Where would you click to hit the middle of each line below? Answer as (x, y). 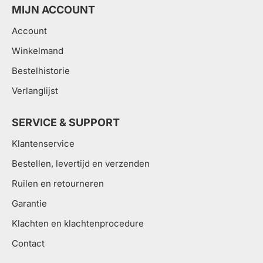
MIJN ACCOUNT (53, 10)
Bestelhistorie (41, 71)
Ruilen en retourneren (58, 183)
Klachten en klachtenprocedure (78, 223)
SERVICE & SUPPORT (66, 122)
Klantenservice (43, 144)
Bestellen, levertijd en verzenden (81, 163)
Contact (28, 243)
